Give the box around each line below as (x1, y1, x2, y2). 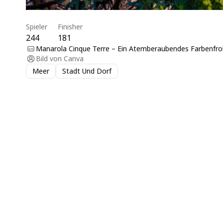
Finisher (58, 21, 83, 31)
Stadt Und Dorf (62, 66, 111, 76)
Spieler (26, 21, 47, 31)
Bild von (36, 53, 62, 63)
